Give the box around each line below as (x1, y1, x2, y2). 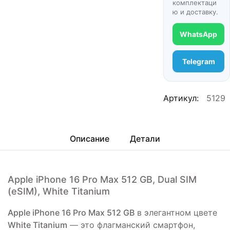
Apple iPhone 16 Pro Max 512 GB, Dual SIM (8, 174, 197, 185)
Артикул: (163, 93, 199, 103)
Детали (130, 133, 160, 144)
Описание (70, 133, 109, 144)
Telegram (182, 57, 215, 66)
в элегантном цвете (135, 207, 217, 218)
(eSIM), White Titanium (8, 186, 110, 197)
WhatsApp (180, 30, 218, 39)
